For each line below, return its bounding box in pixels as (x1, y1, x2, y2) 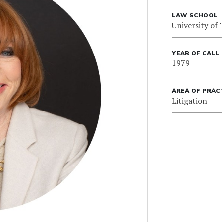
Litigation (171, 95, 207, 106)
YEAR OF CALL (171, 49, 220, 57)
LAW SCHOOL (171, 11, 218, 19)
